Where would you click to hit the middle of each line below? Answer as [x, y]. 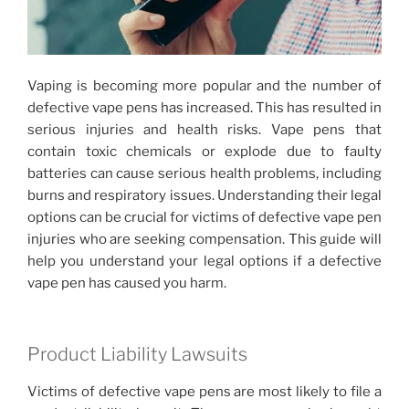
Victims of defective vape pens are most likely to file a [204, 392]
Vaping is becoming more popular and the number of [204, 85]
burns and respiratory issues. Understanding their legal [204, 195]
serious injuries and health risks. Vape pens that [204, 129]
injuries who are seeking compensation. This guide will [204, 239]
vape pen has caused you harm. [127, 283]
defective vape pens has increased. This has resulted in [204, 107]
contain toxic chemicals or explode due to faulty [204, 151]
